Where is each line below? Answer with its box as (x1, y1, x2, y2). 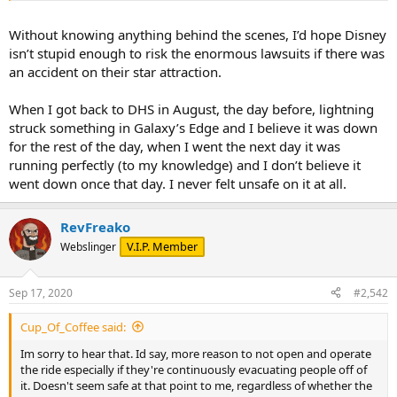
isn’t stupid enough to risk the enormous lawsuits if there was (9, 44, 385, 62)
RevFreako (60, 218, 130, 236)
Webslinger (60, 239, 116, 254)
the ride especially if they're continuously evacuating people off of (20, 361, 367, 378)
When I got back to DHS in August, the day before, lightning (9, 100, 374, 118)
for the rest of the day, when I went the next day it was (9, 137, 340, 155)
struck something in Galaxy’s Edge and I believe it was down (9, 119, 378, 136)
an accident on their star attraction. (9, 63, 222, 81)
